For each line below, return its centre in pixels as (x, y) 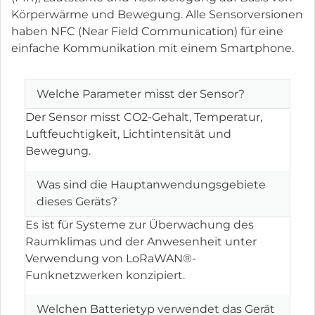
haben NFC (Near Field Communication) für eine (147, 32)
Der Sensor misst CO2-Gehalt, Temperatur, (144, 117)
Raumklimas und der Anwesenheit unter (141, 242)
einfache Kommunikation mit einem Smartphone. (153, 49)
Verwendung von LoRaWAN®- (111, 259)
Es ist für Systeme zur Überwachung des (140, 225)
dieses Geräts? (77, 202)
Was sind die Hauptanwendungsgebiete (152, 185)
